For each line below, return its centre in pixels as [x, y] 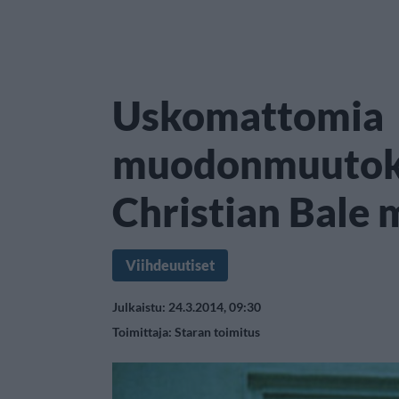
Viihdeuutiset [170, 265]
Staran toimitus [217, 332]
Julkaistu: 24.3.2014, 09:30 [187, 307]
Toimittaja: [143, 332]
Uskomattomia [248, 116]
